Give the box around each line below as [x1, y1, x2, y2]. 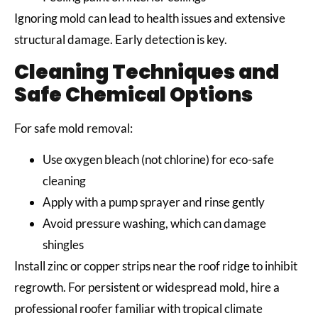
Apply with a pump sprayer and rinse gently [43, 194, 267, 210]
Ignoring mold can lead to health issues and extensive [14, 11, 285, 26]
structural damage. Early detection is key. [14, 32, 229, 48]
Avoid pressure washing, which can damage [43, 216, 266, 231]
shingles [43, 237, 86, 253]
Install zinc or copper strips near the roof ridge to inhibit [14, 258, 297, 274]
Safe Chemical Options [14, 80, 253, 109]
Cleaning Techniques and [14, 57, 279, 86]
